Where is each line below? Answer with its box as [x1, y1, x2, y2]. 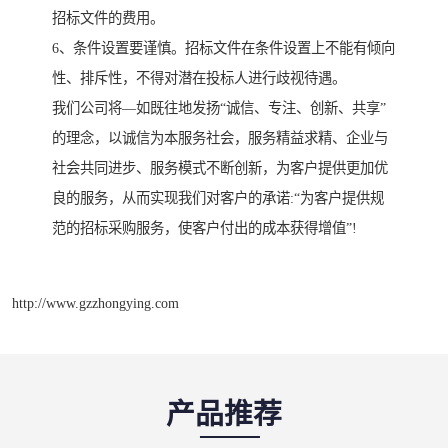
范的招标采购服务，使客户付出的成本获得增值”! [52, 220, 357, 237]
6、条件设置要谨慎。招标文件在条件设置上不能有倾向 [52, 40, 395, 57]
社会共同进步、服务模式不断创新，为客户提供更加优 [52, 160, 388, 177]
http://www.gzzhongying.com [12, 294, 179, 311]
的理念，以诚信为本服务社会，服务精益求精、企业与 [52, 130, 388, 147]
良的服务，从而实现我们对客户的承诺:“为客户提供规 [52, 190, 384, 207]
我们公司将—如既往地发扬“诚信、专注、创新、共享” [52, 100, 386, 117]
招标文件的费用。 [52, 10, 164, 27]
